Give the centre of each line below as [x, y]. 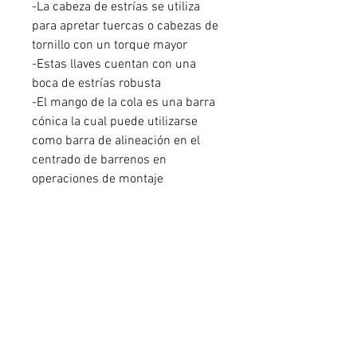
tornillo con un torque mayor [110, 45]
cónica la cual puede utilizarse [115, 122]
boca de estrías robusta [96, 84]
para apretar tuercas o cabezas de [125, 26]
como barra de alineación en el [116, 141]
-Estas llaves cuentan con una [114, 65]
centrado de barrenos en [99, 160]
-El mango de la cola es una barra [124, 103]
